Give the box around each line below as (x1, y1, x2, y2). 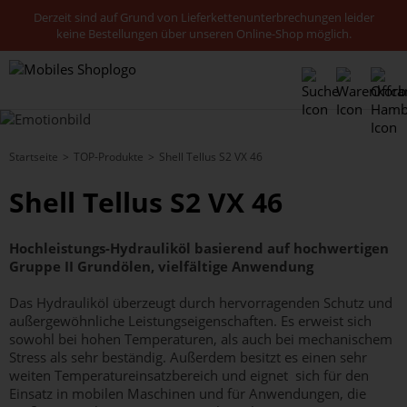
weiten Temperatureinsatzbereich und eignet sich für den (9, 366, 369, 384)
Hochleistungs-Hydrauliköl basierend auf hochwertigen (9, 239, 389, 257)
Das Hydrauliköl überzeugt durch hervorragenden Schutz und (9, 293, 392, 312)
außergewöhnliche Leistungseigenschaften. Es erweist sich (9, 312, 372, 330)
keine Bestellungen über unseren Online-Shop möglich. (55, 25, 352, 42)
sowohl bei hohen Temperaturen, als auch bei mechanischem (9, 330, 392, 348)
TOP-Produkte (74, 149, 144, 164)
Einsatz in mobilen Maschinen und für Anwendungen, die (9, 384, 366, 402)
